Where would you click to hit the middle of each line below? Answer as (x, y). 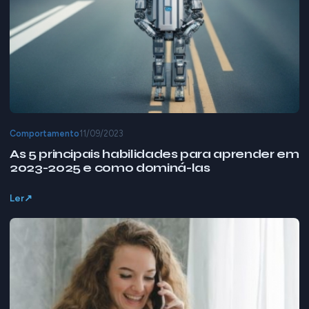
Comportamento (44, 133)
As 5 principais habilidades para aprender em (154, 154)
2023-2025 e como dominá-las (110, 168)
